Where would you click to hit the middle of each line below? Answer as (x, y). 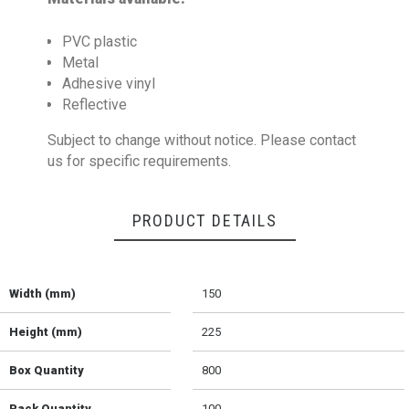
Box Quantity (47, 371)
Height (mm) (46, 332)
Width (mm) (42, 294)
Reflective (95, 105)
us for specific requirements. (140, 162)
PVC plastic (100, 42)
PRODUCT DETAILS (204, 221)
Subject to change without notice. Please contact (202, 141)
